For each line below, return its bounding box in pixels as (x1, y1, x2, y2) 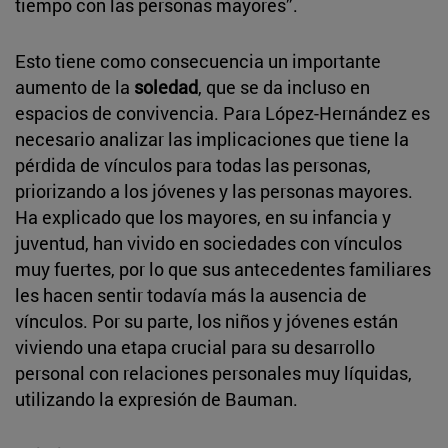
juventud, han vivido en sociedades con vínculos (15, 230, 402, 255)
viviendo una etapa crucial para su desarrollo (15, 334, 375, 359)
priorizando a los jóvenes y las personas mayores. (15, 178, 413, 203)
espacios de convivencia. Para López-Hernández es (15, 100, 430, 125)
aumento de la (15, 74, 134, 99)
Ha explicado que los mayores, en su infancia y (15, 204, 391, 229)
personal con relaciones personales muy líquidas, (15, 360, 412, 385)
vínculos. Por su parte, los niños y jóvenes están (15, 308, 398, 333)
